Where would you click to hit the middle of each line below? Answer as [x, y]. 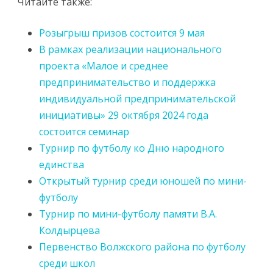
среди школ [67, 263]
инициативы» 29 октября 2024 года [124, 115]
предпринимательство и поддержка [127, 82]
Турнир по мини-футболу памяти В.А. [128, 214]
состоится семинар [84, 132]
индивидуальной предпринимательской [137, 99]
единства [62, 165]
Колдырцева [69, 230]
